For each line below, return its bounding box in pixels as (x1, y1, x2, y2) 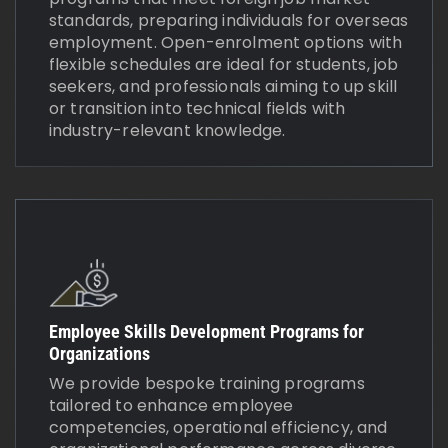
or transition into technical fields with (49, 96, 346, 120)
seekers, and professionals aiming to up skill (49, 74, 398, 98)
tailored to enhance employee (49, 394, 294, 418)
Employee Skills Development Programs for (49, 321, 364, 343)
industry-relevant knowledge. (49, 118, 286, 142)
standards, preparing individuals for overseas (49, 8, 409, 32)
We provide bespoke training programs (49, 372, 365, 396)
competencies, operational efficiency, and (49, 416, 388, 440)
